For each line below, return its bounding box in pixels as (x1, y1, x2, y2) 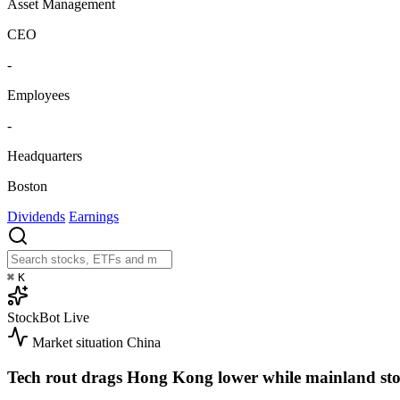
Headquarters (7, 148, 82, 164)
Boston (7, 179, 47, 195)
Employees (7, 87, 70, 104)
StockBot (7, 310, 60, 326)
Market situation (32, 335, 123, 351)
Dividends (7, 209, 65, 225)
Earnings (69, 209, 119, 225)
